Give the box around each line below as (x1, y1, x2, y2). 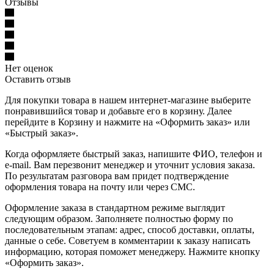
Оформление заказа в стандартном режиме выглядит (5, 202, 225, 213)
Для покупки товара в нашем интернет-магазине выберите (5, 94, 251, 105)
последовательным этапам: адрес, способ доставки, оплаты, (5, 224, 254, 235)
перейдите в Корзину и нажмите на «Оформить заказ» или (5, 116, 250, 127)
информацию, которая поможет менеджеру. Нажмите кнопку (5, 246, 260, 257)
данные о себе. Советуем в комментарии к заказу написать (5, 235, 250, 246)
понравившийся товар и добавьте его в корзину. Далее (5, 105, 232, 116)
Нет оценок (5, 62, 53, 73)
